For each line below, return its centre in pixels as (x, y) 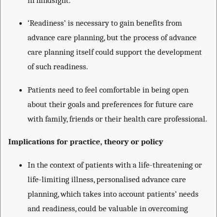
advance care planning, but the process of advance (112, 38)
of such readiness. (58, 67)
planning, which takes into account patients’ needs (113, 194)
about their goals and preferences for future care (110, 104)
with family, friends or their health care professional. (117, 118)
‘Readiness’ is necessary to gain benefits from (105, 23)
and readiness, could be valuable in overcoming (108, 208)
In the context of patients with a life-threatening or (115, 164)
